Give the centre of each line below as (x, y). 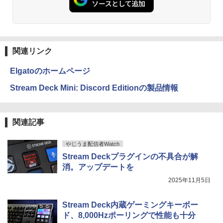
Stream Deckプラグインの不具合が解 (130, 157)
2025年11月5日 (189, 180)
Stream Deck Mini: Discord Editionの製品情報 (94, 88)
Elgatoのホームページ (50, 71)
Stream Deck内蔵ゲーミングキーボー (130, 205)
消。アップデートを (98, 167)
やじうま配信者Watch (93, 144)
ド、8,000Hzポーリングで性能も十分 (129, 216)
